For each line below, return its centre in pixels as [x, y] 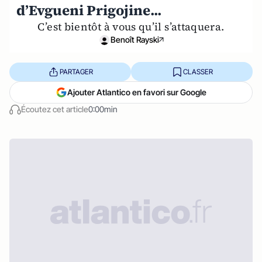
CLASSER [198, 71]
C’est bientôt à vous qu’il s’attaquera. [131, 27]
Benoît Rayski [135, 40]
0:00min [103, 109]
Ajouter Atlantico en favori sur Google [137, 92]
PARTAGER [76, 71]
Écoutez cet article [55, 109]
